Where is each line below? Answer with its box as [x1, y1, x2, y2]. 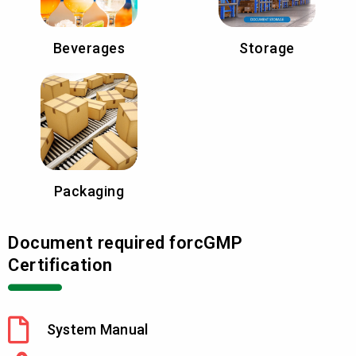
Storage [239, 40, 295, 57]
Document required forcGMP [8, 233, 243, 253]
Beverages [52, 40, 126, 57]
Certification [8, 255, 113, 276]
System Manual [46, 320, 149, 338]
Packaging [53, 183, 125, 200]
